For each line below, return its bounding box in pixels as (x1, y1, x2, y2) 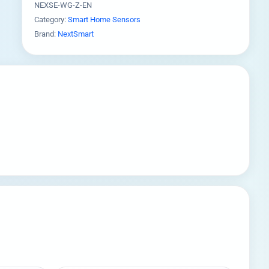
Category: (34, 15, 68, 24)
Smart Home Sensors (68, 15, 141, 24)
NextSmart (58, 29, 94, 38)
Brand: (34, 29, 58, 38)
